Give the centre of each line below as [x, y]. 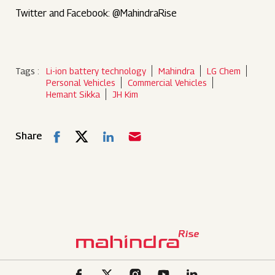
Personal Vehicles [81, 83]
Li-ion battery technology [96, 71]
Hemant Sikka [73, 94]
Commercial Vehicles [168, 83]
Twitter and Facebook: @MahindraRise [96, 13]
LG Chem [224, 71]
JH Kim [126, 94]
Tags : [28, 71]
